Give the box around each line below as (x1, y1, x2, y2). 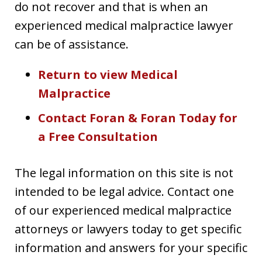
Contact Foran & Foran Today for (38, 109, 237, 126)
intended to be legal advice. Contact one (15, 183, 234, 199)
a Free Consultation (38, 128, 158, 144)
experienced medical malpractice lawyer (15, 17, 233, 33)
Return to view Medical (38, 66, 178, 82)
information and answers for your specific (15, 239, 247, 256)
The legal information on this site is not (15, 164, 233, 181)
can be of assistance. (15, 36, 129, 52)
